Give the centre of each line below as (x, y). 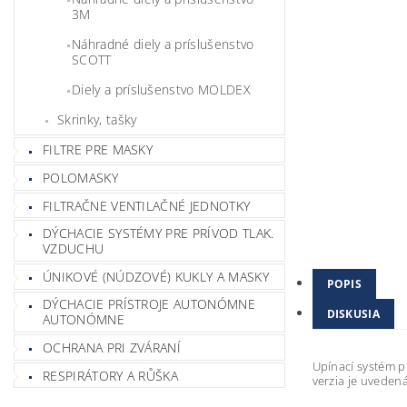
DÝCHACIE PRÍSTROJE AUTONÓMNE (149, 304)
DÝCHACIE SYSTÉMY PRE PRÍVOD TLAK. (159, 233)
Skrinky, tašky (97, 119)
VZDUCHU (74, 249)
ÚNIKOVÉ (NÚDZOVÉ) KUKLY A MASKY (156, 276)
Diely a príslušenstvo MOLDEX (161, 89)
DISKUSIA (353, 314)
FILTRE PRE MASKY (98, 150)
